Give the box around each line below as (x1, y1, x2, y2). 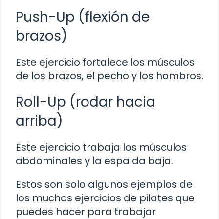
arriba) (16, 111, 63, 131)
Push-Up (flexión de (16, 7, 150, 26)
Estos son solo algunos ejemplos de (16, 177, 193, 191)
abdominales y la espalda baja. (16, 153, 173, 168)
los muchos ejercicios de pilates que (16, 191, 195, 205)
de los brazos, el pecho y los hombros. (16, 68, 203, 83)
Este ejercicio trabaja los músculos (16, 140, 187, 154)
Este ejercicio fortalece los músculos (16, 55, 195, 69)
